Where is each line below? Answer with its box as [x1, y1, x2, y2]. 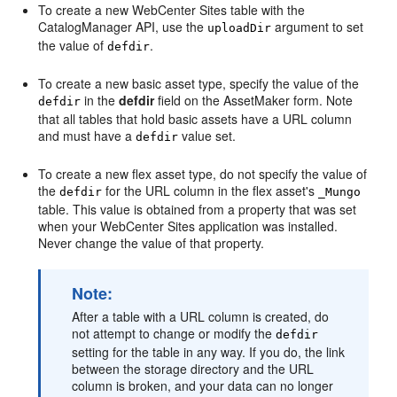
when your [38, 217, 101, 235]
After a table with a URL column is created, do [72, 307, 330, 325]
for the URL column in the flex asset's [102, 182, 319, 199]
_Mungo [318, 185, 362, 198]
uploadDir [207, 21, 272, 35]
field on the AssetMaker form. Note [154, 91, 354, 109]
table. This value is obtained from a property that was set [38, 200, 357, 218]
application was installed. [195, 217, 339, 235]
